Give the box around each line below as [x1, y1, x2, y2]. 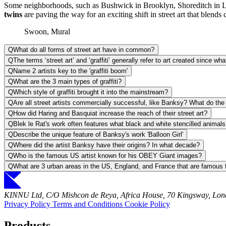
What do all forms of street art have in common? [13, 46, 154, 54]
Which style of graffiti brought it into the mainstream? [13, 88, 168, 96]
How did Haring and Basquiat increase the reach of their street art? [13, 109, 207, 118]
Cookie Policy [125, 200, 170, 209]
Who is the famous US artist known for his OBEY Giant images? [13, 152, 202, 160]
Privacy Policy [4, 200, 52, 209]
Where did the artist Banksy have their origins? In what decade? [13, 141, 200, 149]
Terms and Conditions [52, 200, 125, 209]
